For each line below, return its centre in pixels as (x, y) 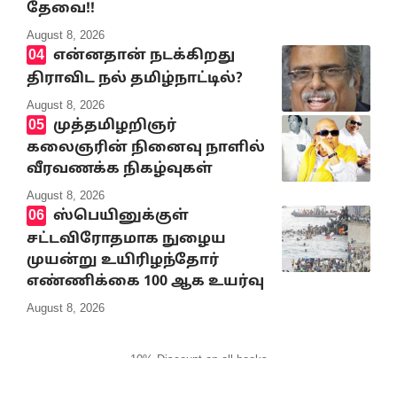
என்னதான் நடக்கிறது (144, 56)
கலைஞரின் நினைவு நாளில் (146, 148)
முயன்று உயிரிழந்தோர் (123, 260)
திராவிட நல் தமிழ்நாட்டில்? (135, 78)
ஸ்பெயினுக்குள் (121, 217)
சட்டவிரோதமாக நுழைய (126, 239)
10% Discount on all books (198, 359)
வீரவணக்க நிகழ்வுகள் (120, 170)
